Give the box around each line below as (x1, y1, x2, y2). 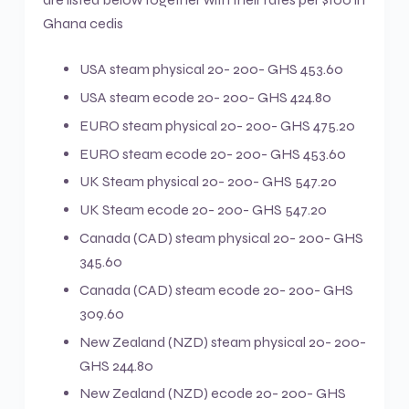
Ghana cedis (42, 15, 123, 33)
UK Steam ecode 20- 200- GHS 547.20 (79, 201, 327, 219)
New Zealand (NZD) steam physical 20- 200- (79, 332, 366, 351)
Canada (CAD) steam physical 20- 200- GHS (79, 229, 363, 247)
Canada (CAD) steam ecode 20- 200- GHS (79, 280, 353, 299)
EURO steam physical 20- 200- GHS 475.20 (79, 116, 355, 134)
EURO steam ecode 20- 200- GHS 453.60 (79, 144, 346, 163)
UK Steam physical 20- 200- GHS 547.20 (79, 173, 337, 191)
